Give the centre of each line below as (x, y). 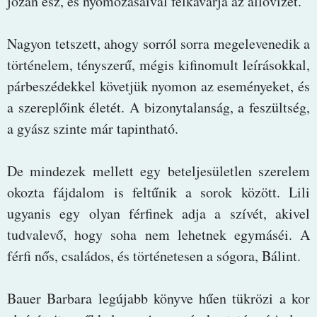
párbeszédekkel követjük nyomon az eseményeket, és (158, 86)
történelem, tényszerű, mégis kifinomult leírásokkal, (158, 64)
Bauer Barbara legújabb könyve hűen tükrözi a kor (158, 298)
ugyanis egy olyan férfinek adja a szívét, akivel (158, 213)
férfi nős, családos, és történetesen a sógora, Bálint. (154, 255)
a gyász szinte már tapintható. (93, 128)
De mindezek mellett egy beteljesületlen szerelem (158, 171)
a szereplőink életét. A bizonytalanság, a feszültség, (158, 107)
